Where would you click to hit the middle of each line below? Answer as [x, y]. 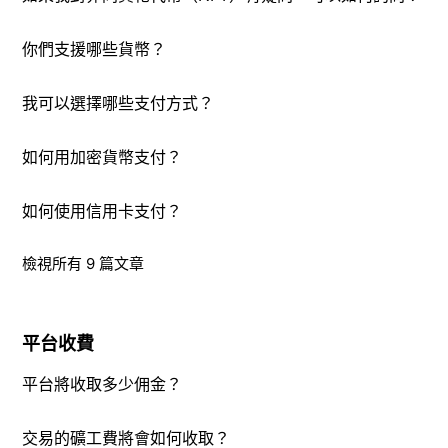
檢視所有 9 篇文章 [83, 263]
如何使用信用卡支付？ [102, 211]
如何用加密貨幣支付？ [102, 157]
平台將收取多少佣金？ [102, 384]
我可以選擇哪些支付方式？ [118, 103]
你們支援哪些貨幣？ [94, 49]
